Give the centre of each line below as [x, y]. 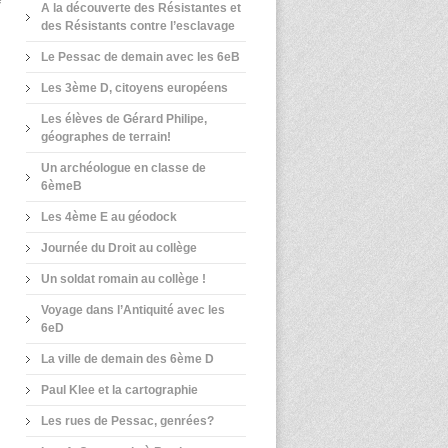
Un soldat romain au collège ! [123, 279]
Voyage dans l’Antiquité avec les [133, 310]
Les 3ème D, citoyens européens [134, 88]
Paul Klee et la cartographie [119, 390]
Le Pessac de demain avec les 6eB [140, 57]
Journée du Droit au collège [119, 248]
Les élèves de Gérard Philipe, [124, 119]
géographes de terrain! [106, 137]
